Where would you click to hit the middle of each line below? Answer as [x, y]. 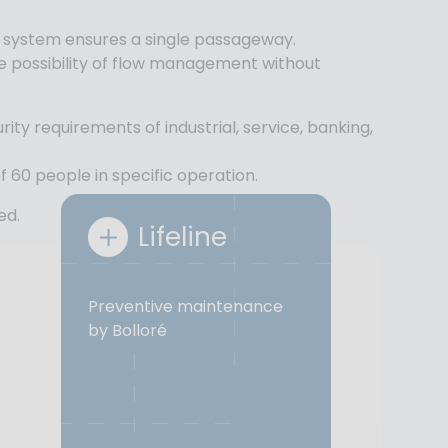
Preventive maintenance [185, 306]
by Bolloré [127, 330]
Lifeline [182, 236]
